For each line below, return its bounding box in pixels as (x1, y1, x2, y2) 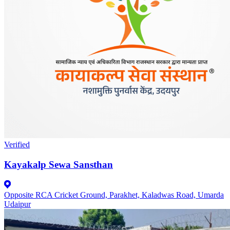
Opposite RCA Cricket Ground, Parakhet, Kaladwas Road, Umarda (4, 190, 224, 199)
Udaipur (4, 199, 31, 208)
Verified (4, 140, 30, 149)
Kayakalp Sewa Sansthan (4, 159, 113, 170)
